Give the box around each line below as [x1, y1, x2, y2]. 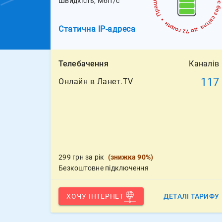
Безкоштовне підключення [58, 164, 149, 172]
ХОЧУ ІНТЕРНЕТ [66, 192, 124, 200]
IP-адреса [98, 24, 135, 34]
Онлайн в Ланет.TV [58, 77, 133, 86]
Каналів [189, 59, 219, 68]
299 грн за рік [58, 153, 105, 161]
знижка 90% [110, 153, 151, 161]
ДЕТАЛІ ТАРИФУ [163, 192, 219, 200]
